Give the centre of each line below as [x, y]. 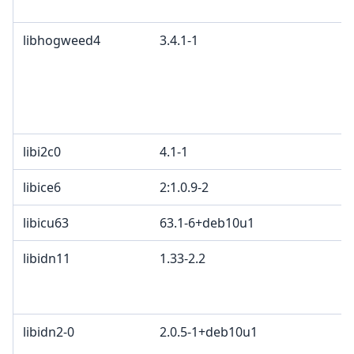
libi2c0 [42, 152]
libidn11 [47, 259]
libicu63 [46, 223]
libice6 [42, 188]
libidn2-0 [49, 332]
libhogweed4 [62, 41]
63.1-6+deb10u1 [207, 223]
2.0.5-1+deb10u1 [209, 332]
